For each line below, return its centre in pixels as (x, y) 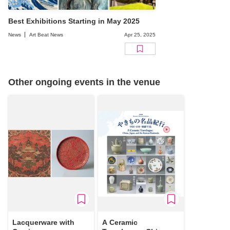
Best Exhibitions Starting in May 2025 (74, 21)
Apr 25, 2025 (140, 35)
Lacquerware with (43, 223)
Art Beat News (46, 35)
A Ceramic (120, 223)
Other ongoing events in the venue (84, 82)
